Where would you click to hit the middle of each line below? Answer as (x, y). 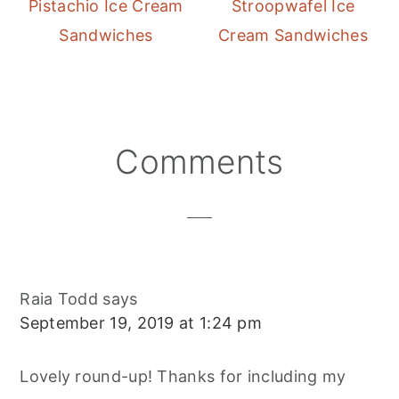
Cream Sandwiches (293, 36)
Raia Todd (59, 299)
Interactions (92, 189)
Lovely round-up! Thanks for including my (183, 377)
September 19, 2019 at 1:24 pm (141, 323)
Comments (199, 162)
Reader (63, 158)
